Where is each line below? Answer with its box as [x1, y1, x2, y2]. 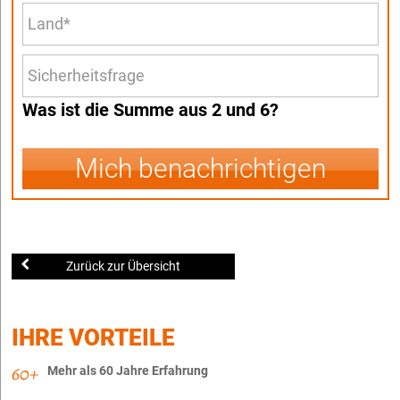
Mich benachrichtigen [75, 152, 326, 184]
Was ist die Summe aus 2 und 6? [22, 98, 279, 121]
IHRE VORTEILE [12, 323, 175, 351]
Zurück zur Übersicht [66, 258, 180, 273]
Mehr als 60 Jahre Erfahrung [47, 362, 208, 378]
